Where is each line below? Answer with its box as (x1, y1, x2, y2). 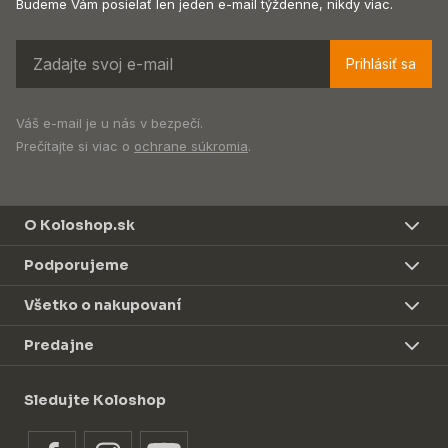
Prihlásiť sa (346, 55, 416, 73)
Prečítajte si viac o (16, 138, 134, 155)
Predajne (24, 336, 94, 355)
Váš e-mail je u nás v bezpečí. (16, 115, 203, 132)
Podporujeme (24, 256, 129, 275)
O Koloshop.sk (24, 216, 135, 235)
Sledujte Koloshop (24, 391, 166, 410)
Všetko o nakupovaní (24, 296, 181, 315)
